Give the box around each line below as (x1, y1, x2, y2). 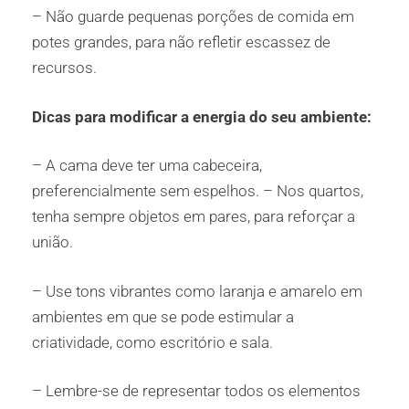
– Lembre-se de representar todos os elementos (32, 382, 361, 401)
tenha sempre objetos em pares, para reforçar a (32, 207, 355, 226)
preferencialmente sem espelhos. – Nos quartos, (32, 182, 363, 201)
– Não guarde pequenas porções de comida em (32, 7, 354, 26)
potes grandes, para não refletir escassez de (32, 33, 330, 52)
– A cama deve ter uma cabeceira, (32, 156, 262, 175)
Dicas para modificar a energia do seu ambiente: (32, 107, 372, 126)
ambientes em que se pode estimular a (32, 307, 294, 326)
